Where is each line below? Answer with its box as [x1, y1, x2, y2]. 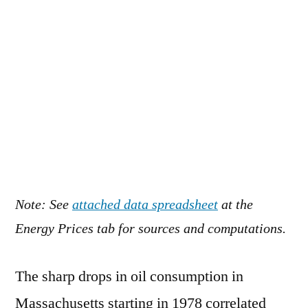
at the [218, 196, 253, 213]
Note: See [15, 196, 72, 213]
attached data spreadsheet [72, 196, 218, 213]
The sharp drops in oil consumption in [15, 266, 243, 286]
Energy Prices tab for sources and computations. [15, 220, 286, 237]
